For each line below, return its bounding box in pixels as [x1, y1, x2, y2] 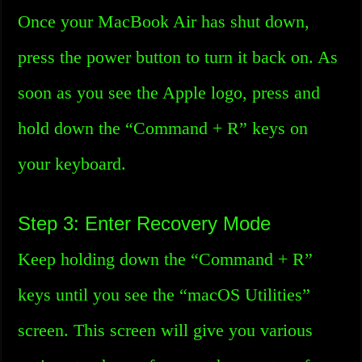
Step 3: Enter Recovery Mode [18, 213, 271, 234]
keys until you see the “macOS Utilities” [18, 284, 311, 305]
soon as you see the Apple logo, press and [18, 82, 321, 103]
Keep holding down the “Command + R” [18, 249, 314, 269]
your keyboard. [18, 154, 127, 174]
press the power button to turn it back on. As [18, 47, 339, 67]
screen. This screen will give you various [18, 320, 314, 340]
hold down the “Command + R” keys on [18, 118, 309, 138]
